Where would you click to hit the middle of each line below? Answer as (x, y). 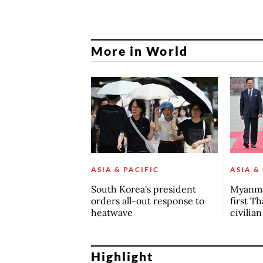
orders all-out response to (147, 200)
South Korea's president (143, 189)
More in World (139, 50)
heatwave (112, 212)
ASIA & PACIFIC (125, 169)
